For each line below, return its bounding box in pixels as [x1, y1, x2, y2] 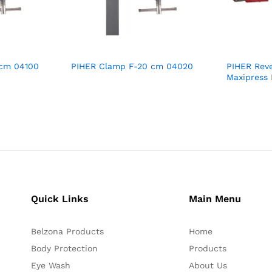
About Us [188, 260, 227, 270]
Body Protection [31, 243, 98, 253]
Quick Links [31, 192, 89, 205]
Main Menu [188, 192, 241, 205]
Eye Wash [31, 260, 71, 270]
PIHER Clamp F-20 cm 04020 [70, 61, 193, 71]
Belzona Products [31, 226, 104, 236]
